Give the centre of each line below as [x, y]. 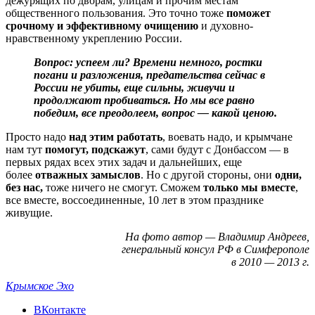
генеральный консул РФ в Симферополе [216, 250]
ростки [244, 63]
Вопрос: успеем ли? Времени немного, [130, 63]
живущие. [29, 213]
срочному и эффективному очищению [102, 26]
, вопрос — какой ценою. [217, 113]
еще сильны [153, 88]
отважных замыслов [88, 175]
